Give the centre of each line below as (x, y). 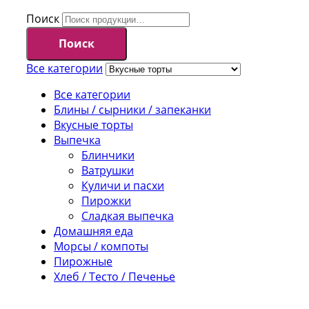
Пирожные (83, 261)
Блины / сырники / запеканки (132, 109)
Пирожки (106, 200)
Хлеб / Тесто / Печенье (114, 276)
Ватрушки (108, 170)
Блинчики (108, 155)
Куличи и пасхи (123, 185)
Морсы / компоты (101, 246)
